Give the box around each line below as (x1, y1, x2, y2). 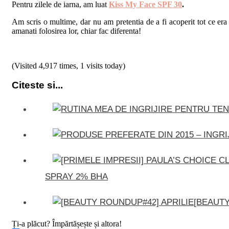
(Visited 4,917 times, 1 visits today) (12, 61, 125, 70)
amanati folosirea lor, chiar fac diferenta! (12, 26, 141, 35)
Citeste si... (12, 80, 63, 91)
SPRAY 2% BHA (45, 172, 108, 182)
